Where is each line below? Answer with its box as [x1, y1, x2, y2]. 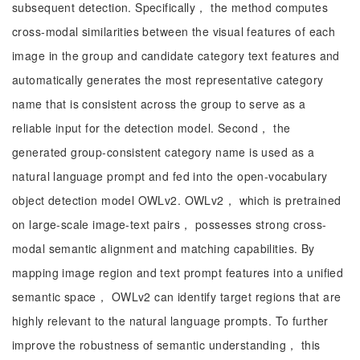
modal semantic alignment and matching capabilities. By [12, 240, 315, 256]
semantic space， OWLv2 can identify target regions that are [12, 288, 342, 305]
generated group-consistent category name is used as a [12, 144, 315, 160]
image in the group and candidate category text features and [12, 47, 340, 63]
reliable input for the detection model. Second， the [12, 120, 291, 136]
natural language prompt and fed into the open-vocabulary [12, 168, 328, 184]
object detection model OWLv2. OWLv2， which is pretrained [12, 192, 342, 208]
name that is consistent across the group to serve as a [12, 96, 306, 112]
